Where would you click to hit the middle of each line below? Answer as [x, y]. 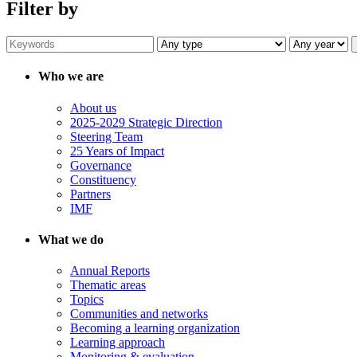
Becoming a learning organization [155, 328]
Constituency [103, 179]
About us [93, 108]
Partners [90, 194]
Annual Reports [110, 271]
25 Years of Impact [117, 151]
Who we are [71, 76]
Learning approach [118, 343]
